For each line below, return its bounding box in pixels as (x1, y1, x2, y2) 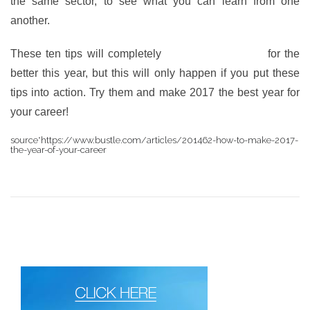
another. (10, 15, 50, 26)
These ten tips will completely (10, 48, 166, 60)
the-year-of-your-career (10, 145, 107, 155)
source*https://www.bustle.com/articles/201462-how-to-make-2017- (10, 135, 298, 145)
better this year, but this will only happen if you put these (10, 67, 300, 79)
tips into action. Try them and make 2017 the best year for (10, 86, 300, 98)
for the (263, 48, 300, 60)
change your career (165, 48, 264, 60)
